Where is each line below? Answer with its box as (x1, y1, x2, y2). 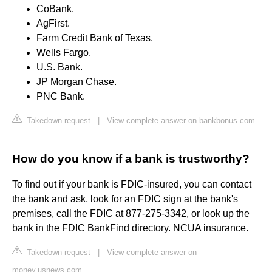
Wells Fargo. (36, 47, 91, 58)
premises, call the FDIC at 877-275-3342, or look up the (12, 208, 250, 219)
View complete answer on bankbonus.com (107, 116, 255, 126)
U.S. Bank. (36, 62, 83, 73)
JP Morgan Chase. (36, 76, 117, 87)
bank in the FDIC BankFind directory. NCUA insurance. (12, 223, 248, 234)
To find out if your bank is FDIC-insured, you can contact (12, 179, 251, 190)
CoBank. (36, 4, 74, 15)
